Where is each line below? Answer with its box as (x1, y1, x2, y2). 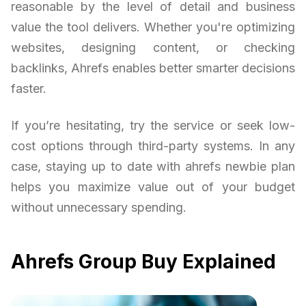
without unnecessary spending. (11, 200, 186, 215)
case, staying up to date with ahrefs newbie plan (11, 159, 295, 174)
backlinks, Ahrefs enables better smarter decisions (11, 61, 295, 76)
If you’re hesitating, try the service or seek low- (11, 118, 295, 133)
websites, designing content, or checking (11, 40, 295, 55)
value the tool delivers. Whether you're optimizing (11, 20, 295, 35)
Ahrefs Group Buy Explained (11, 250, 276, 274)
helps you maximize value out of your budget (11, 180, 295, 195)
